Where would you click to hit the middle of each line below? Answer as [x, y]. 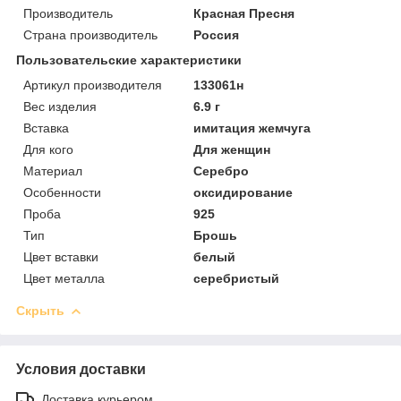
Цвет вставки [61, 256]
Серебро [222, 171]
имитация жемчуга [252, 128]
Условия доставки [81, 369]
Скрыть [40, 310]
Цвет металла [64, 278]
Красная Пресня [244, 13]
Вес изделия [60, 106]
